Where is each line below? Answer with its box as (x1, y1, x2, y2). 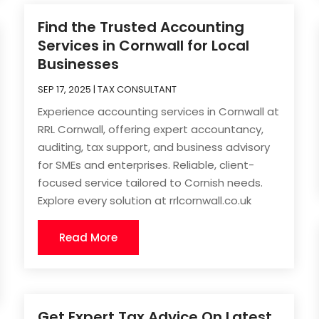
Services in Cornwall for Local (38, 36, 250, 56)
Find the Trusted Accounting (38, 17, 245, 38)
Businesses (38, 54, 120, 75)
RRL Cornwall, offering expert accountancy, (38, 122, 264, 137)
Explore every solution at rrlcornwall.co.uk (38, 193, 252, 209)
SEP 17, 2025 (38, 83, 92, 97)
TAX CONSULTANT (98, 83, 177, 97)
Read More (59, 230, 118, 246)
